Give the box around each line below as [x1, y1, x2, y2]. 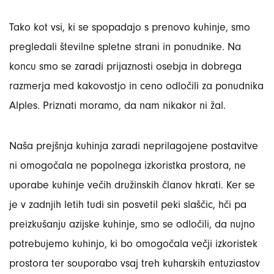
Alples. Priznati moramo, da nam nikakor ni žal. [9, 99, 226, 112]
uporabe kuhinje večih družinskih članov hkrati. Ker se [9, 179, 255, 191]
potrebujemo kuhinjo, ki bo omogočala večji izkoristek [9, 237, 257, 250]
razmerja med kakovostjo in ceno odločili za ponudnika [9, 80, 264, 92]
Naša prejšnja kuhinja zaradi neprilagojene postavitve [9, 139, 258, 152]
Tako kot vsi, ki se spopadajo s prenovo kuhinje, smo [9, 21, 250, 34]
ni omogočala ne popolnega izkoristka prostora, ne [9, 159, 246, 172]
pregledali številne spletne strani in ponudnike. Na [9, 40, 241, 53]
